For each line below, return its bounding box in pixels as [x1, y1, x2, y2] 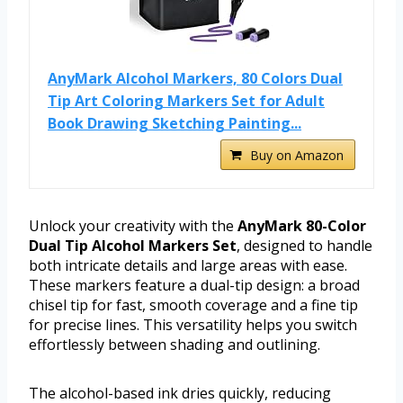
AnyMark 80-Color [237, 216, 366, 237]
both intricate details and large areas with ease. [29, 255, 347, 276]
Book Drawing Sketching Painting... [48, 113, 301, 134]
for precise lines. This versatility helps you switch [29, 315, 357, 336]
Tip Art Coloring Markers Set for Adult [48, 91, 325, 112]
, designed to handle [237, 236, 372, 256]
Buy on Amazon [250, 147, 344, 165]
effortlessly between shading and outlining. [29, 335, 320, 355]
